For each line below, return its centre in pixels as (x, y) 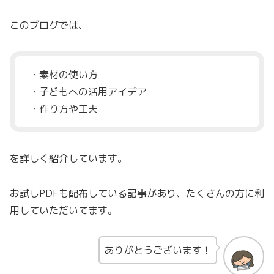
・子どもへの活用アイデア (88, 91)
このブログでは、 (49, 25)
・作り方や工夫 (64, 109)
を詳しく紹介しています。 (68, 158)
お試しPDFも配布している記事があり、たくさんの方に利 (137, 193)
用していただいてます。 (64, 210)
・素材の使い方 (64, 74)
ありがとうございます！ (158, 250)
